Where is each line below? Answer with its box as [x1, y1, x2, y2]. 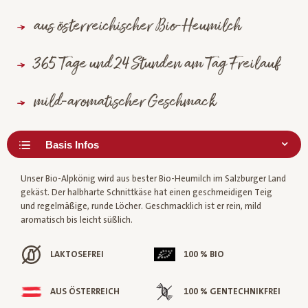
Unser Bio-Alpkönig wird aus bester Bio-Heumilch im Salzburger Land [21, 174, 286, 184]
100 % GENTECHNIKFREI [184, 286, 281, 296]
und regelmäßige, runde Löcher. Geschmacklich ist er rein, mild [21, 201, 261, 212]
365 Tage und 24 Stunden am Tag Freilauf [34, 53, 280, 77]
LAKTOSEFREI [50, 249, 104, 259]
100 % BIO [184, 249, 225, 259]
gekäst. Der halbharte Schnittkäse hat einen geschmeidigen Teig [21, 188, 272, 198]
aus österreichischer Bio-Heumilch [34, 15, 241, 39]
